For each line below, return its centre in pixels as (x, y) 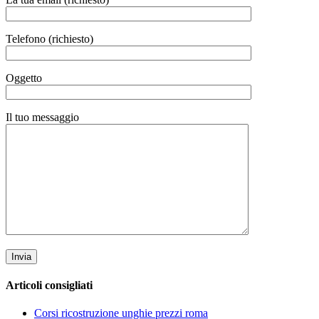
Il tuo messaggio (42, 117)
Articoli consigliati (49, 285)
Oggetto (24, 78)
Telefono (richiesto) (49, 38)
